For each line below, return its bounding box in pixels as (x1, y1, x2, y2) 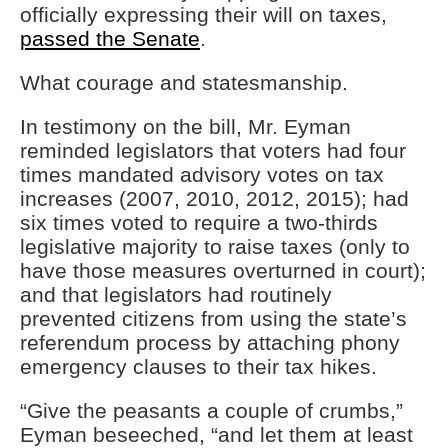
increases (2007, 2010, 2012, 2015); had (20, 187, 409, 211)
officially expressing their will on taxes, (20, 3, 387, 27)
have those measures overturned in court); (20, 259, 426, 283)
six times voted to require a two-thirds (20, 211, 378, 235)
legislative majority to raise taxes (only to (20, 235, 410, 259)
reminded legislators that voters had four (20, 139, 406, 163)
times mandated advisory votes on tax (20, 163, 384, 187)
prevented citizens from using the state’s (20, 307, 407, 331)
